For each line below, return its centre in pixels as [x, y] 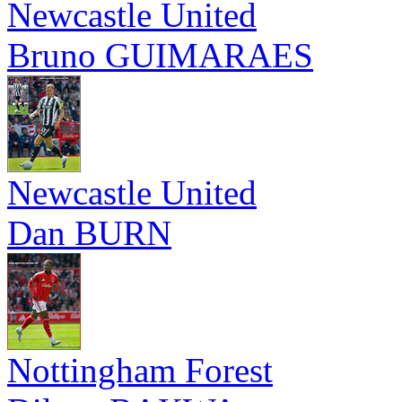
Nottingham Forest [140, 370]
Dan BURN [89, 233]
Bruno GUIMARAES [160, 55]
